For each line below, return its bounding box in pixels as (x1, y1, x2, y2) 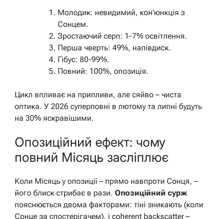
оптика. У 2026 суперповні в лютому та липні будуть (15, 101, 202, 111)
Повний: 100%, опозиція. (58, 66, 149, 76)
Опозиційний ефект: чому (15, 134, 166, 150)
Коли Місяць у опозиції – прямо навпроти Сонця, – (15, 176, 198, 186)
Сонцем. (58, 19, 88, 29)
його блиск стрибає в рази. (15, 188, 115, 197)
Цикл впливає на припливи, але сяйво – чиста (15, 89, 181, 99)
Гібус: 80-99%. (58, 54, 109, 64)
